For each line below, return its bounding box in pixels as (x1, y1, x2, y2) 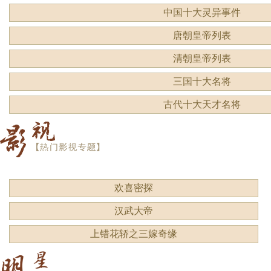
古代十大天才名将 (163, 99, 241, 109)
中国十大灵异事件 (163, 7, 241, 18)
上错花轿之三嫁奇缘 (90, 229, 177, 239)
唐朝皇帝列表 (172, 30, 231, 41)
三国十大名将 (172, 76, 231, 87)
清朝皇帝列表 (172, 53, 231, 64)
